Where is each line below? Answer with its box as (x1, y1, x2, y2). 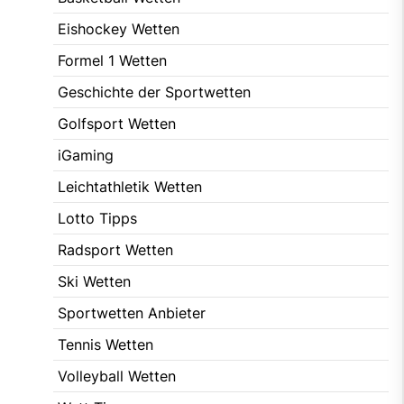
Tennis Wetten (58, 335, 153, 353)
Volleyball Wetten (58, 366, 176, 385)
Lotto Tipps (58, 208, 137, 227)
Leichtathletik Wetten (58, 177, 202, 196)
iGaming (58, 145, 114, 164)
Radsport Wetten (58, 240, 173, 259)
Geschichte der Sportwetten (58, 82, 251, 101)
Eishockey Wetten (58, 19, 179, 38)
